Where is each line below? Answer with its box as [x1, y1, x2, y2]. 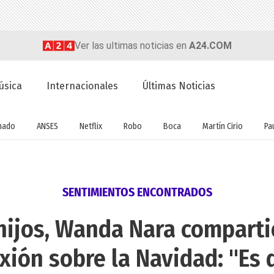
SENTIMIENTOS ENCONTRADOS [62, 185, 212, 200]
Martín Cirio [202, 120, 243, 131]
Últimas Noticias [143, 80, 216, 92]
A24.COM [188, 39, 232, 51]
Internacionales [46, 80, 119, 92]
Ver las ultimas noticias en [74, 39, 189, 51]
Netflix [79, 120, 102, 131]
